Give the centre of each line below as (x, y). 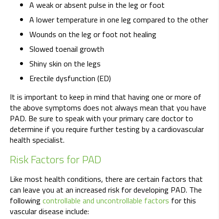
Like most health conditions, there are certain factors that (106, 179)
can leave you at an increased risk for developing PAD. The (106, 190)
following (26, 201)
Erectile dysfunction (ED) (70, 78)
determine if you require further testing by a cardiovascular (107, 129)
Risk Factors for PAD (55, 160)
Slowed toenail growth (67, 49)
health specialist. (37, 140)
